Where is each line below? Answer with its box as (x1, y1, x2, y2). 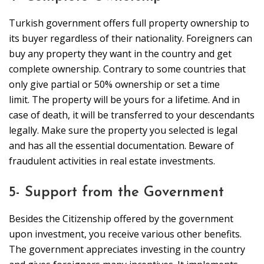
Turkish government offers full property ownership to (9, 16, 249, 30)
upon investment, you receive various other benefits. (9, 227, 242, 241)
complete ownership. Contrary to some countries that (9, 62, 246, 76)
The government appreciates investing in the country (9, 243, 245, 256)
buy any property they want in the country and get (9, 47, 232, 61)
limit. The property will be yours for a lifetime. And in (9, 93, 240, 107)
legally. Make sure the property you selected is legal (9, 124, 237, 137)
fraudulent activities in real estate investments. (9, 154, 215, 168)
